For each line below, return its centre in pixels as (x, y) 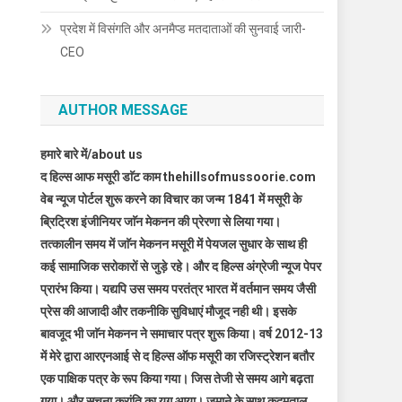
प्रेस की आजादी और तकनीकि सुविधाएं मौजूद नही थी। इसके (169, 312)
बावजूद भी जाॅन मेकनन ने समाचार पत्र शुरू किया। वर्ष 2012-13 (182, 334)
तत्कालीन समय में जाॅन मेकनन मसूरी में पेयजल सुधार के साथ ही (174, 245)
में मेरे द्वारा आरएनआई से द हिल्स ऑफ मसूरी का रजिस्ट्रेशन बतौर (178, 357)
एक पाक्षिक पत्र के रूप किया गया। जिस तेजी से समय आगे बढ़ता (177, 379)
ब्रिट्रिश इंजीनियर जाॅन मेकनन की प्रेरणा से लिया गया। (161, 222)
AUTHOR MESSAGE (123, 110)
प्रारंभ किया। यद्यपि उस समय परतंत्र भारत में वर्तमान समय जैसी (179, 289)
